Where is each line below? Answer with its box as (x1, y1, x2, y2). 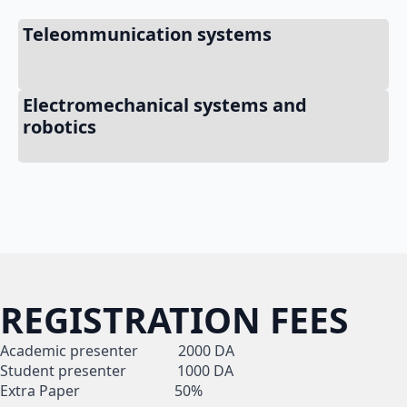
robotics (23, 114, 96, 139)
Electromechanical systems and (23, 92, 307, 117)
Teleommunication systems (23, 21, 272, 46)
